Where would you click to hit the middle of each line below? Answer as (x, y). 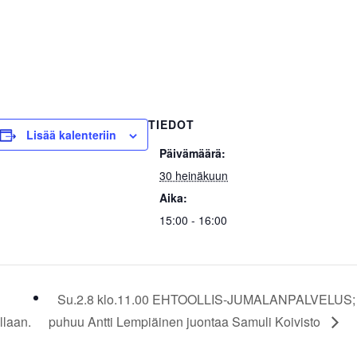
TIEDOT (172, 124)
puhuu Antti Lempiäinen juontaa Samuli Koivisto (186, 321)
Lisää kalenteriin (72, 135)
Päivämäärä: (193, 153)
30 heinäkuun (194, 175)
